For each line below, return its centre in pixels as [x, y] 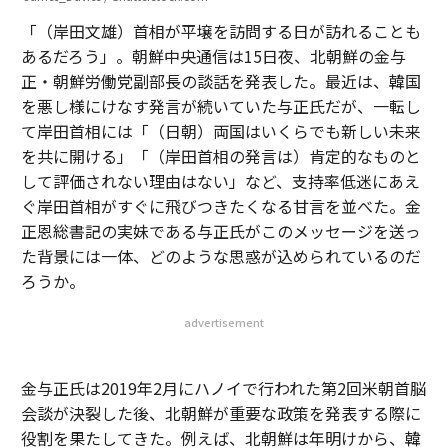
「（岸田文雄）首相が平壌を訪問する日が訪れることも [220, 31]
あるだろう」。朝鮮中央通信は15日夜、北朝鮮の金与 [213, 56]
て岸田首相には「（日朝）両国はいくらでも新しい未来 [220, 131]
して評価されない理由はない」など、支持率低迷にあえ [220, 181]
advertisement [224, 322]
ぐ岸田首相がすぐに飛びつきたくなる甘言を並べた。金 [220, 206]
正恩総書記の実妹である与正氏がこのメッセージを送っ [220, 231]
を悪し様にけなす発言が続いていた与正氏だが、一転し [220, 106]
